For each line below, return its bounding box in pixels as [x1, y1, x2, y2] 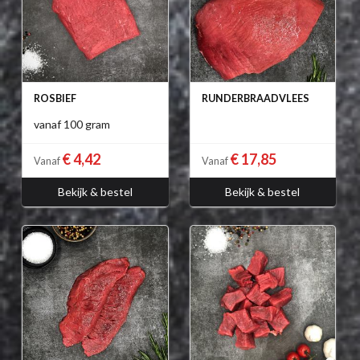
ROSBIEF [34, 92, 76, 105]
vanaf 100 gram [34, 117, 110, 132]
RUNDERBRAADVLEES [201, 92, 309, 105]
